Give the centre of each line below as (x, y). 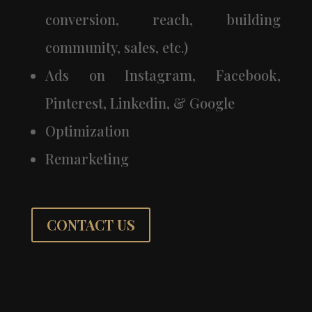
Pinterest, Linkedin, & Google (140, 103)
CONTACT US (91, 225)
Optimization (87, 131)
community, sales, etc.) (116, 47)
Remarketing (87, 159)
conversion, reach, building (163, 19)
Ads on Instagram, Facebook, (163, 75)
